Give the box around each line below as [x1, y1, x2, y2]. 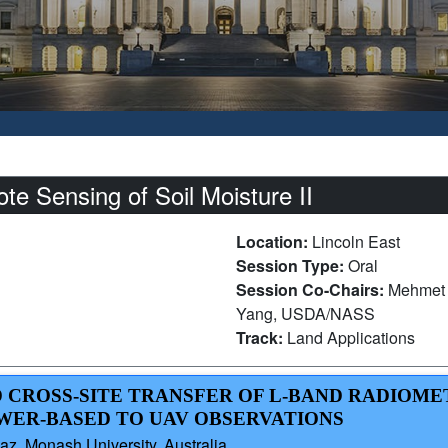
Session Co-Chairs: [236, 278, 388, 302]
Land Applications [287, 326, 415, 350]
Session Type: [236, 254, 348, 278]
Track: [236, 326, 287, 350]
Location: [236, 230, 312, 254]
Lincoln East [312, 230, 400, 254]
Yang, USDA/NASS [236, 302, 375, 326]
